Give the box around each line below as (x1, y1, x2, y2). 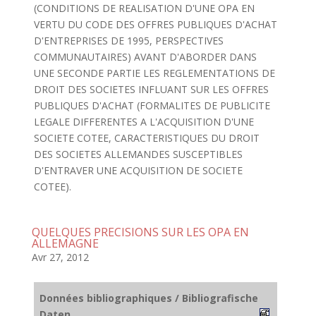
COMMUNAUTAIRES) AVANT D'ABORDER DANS (33, 50, 257, 63)
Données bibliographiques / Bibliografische (39, 291, 258, 305)
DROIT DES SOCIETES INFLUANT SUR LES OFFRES (33, 83, 269, 96)
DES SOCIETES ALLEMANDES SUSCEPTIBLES (33, 147, 243, 161)
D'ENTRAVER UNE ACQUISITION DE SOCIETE (33, 164, 243, 177)
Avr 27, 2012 (31, 250, 89, 264)
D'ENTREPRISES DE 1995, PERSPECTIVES (33, 34, 224, 47)
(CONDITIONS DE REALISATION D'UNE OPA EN (33, 1, 255, 15)
